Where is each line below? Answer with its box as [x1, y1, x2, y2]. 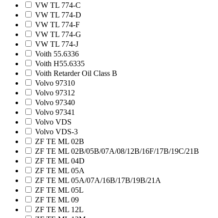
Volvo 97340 [35, 98, 75, 107]
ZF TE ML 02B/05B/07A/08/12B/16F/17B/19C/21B [35, 147, 199, 156]
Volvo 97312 [35, 89, 75, 97]
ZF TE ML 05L [35, 186, 84, 195]
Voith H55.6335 [35, 59, 85, 68]
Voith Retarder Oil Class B [35, 69, 117, 78]
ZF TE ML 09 [35, 196, 79, 204]
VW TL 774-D [35, 11, 81, 19]
